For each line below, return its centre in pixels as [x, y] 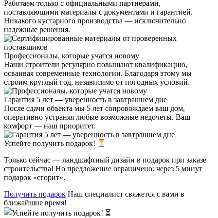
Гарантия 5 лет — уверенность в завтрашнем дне [85, 99]
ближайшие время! [35, 203]
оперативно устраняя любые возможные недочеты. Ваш [97, 117]
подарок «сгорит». [35, 178]
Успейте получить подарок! [51, 144]
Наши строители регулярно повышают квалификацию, [96, 64]
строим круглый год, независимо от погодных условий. [97, 82]
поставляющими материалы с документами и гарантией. [98, 12]
